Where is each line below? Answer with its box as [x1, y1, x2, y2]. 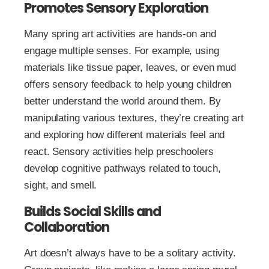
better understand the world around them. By [24, 95, 221, 107]
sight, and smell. [24, 180, 97, 192]
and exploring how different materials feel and [24, 129, 225, 141]
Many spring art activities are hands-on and [24, 28, 216, 40]
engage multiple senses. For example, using [24, 45, 219, 57]
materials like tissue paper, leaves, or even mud [24, 62, 237, 74]
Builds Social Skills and [24, 202, 161, 222]
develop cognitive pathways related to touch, [24, 163, 221, 175]
